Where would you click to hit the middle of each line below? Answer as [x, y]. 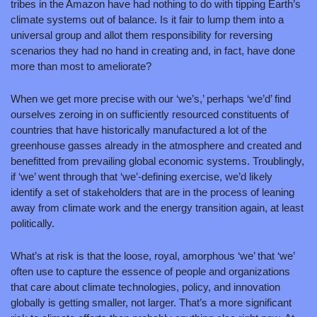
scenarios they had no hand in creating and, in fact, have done [153, 50]
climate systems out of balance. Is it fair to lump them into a [147, 19]
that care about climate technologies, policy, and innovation [145, 287]
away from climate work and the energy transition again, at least [157, 207]
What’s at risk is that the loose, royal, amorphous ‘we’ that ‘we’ [152, 255]
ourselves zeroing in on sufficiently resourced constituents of [150, 114]
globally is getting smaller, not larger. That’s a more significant [151, 302]
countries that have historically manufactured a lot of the [139, 129]
